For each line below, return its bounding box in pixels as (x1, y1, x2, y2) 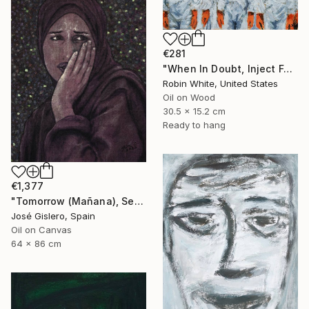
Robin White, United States (163, 77, 278, 89)
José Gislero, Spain (11, 210, 95, 222)
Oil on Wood (163, 91, 215, 103)
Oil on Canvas (11, 224, 72, 236)
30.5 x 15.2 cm (163, 105, 226, 117)
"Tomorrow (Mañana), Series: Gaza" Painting (134, 195, 143, 208)
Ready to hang (163, 119, 226, 130)
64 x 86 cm (11, 238, 61, 250)
